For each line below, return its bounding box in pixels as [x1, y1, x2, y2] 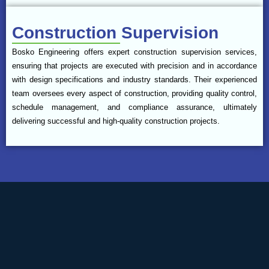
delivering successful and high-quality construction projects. [12, 116, 220, 125]
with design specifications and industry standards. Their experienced [12, 74, 257, 84]
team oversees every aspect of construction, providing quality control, [12, 88, 257, 98]
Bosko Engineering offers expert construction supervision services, [12, 47, 257, 56]
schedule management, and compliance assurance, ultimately [12, 102, 257, 112]
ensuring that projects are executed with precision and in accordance [12, 61, 257, 70]
